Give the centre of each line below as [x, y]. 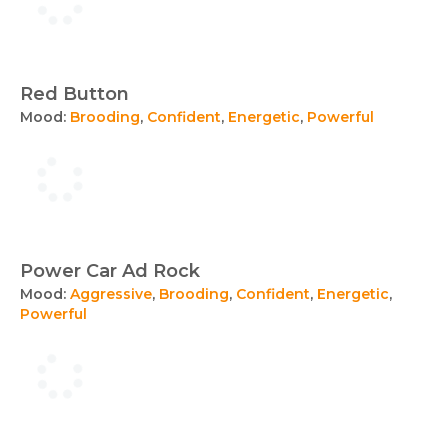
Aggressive [111, 294]
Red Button [74, 94]
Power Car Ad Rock [110, 271]
